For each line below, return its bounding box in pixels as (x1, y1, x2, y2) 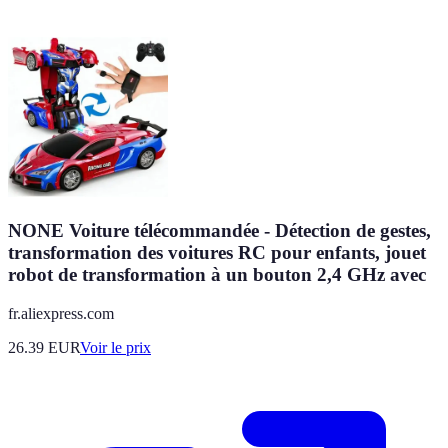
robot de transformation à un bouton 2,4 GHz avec (8, 264, 426, 286)
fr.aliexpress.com (8, 304, 114, 322)
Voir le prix (80, 338, 151, 356)
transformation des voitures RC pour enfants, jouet (8, 242, 426, 264)
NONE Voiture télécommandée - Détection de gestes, (8, 220, 431, 242)
